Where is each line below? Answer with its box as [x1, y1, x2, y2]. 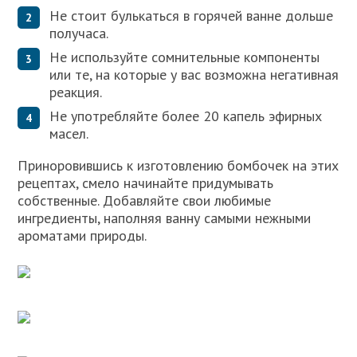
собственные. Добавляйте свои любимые [18, 190, 272, 210]
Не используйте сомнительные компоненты [49, 47, 320, 66]
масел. [49, 124, 89, 143]
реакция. [49, 82, 103, 101]
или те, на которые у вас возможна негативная [49, 65, 339, 84]
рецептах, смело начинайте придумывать [18, 173, 274, 192]
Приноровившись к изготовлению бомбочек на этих [18, 155, 339, 175]
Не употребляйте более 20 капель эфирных [49, 106, 323, 125]
